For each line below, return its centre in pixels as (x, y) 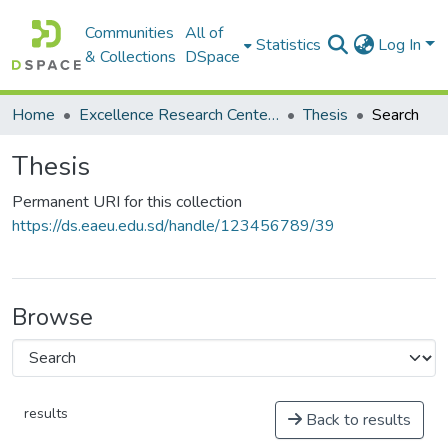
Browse (52, 317)
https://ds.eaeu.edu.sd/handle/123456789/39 (173, 226)
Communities (130, 33)
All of (204, 33)
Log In (402, 45)
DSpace (213, 57)
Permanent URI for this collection (127, 202)
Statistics (289, 45)
